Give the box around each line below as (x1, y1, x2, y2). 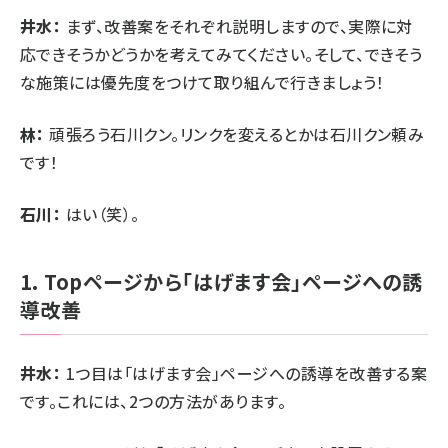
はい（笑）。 (61, 202, 140, 227)
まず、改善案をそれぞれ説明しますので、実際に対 (61, 14, 413, 39)
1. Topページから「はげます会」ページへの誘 (20, 267, 423, 297)
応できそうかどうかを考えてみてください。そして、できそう (20, 42, 423, 67)
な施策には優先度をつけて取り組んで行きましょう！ (20, 70, 385, 95)
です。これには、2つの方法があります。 (20, 389, 287, 414)
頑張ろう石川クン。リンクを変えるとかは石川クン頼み (44, 122, 425, 147)
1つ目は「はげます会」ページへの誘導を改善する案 (61, 361, 428, 386)
